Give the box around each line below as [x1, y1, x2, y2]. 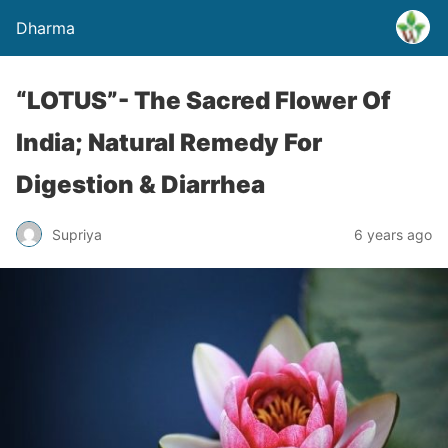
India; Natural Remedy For [16, 128, 322, 157]
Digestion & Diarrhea [16, 170, 265, 199]
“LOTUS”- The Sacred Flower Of [16, 86, 391, 115]
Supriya [52, 225, 102, 243]
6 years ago [354, 225, 432, 243]
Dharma [16, 18, 75, 38]
